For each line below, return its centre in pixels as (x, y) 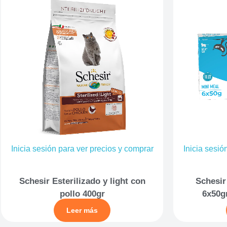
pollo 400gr (82, 194)
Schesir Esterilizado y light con (82, 181)
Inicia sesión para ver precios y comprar (82, 149)
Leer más (82, 210)
